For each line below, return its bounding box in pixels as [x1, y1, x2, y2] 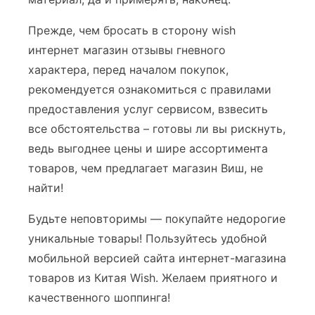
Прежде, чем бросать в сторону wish [28, 23, 236, 37]
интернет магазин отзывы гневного [28, 43, 226, 57]
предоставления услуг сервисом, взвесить [28, 102, 268, 116]
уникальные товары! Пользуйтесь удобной [28, 231, 267, 245]
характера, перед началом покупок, [28, 63, 229, 77]
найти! [28, 181, 63, 195]
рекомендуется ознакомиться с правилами [28, 82, 271, 96]
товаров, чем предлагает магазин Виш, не [28, 161, 263, 175]
